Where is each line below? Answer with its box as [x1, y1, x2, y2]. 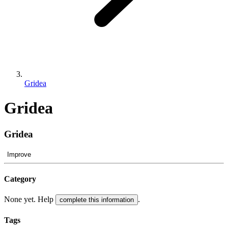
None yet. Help [4, 195, 55, 204]
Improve [7, 150, 31, 158]
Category [4, 174, 36, 183]
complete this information [60, 196, 134, 204]
